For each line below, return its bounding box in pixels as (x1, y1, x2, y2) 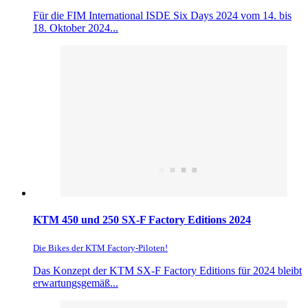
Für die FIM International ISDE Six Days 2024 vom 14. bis (33, 10, 291, 22)
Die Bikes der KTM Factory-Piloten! (33, 242, 168, 253)
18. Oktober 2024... (33, 22, 118, 34)
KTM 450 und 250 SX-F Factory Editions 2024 (33, 214, 251, 226)
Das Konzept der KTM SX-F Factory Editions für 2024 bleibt (33, 264, 302, 276)
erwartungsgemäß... (33, 276, 118, 289)
